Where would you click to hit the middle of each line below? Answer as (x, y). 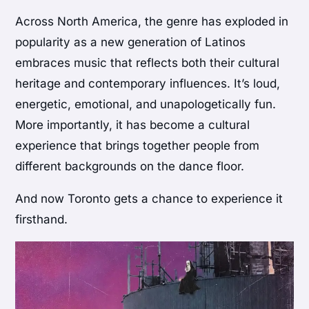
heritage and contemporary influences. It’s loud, (148, 83)
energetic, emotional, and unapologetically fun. (146, 104)
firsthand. (42, 219)
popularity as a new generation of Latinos (131, 42)
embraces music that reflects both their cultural (148, 62)
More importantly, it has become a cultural (133, 124)
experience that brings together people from (138, 145)
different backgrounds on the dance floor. (130, 166)
